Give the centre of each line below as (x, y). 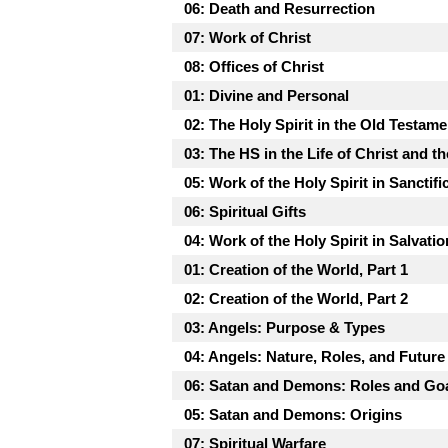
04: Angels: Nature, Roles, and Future (314, 356)
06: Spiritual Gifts (245, 211)
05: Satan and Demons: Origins (293, 414)
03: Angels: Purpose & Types (284, 327)
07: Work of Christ (247, 37)
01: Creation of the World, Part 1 (296, 269)
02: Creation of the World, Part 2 (296, 298)
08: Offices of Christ (254, 66)
